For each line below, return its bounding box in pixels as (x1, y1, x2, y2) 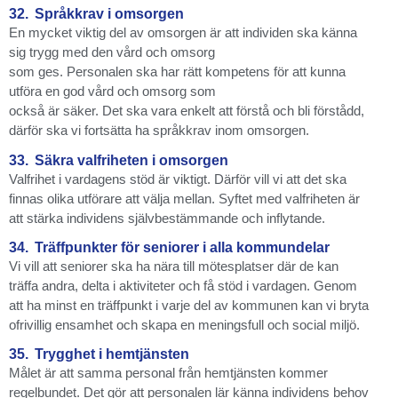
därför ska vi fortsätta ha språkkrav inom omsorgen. (9, 123, 309, 139)
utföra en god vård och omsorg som (9, 84, 216, 99)
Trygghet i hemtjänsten (35, 346, 189, 362)
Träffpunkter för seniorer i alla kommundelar (35, 239, 330, 255)
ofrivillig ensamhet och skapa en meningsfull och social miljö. (9, 316, 360, 332)
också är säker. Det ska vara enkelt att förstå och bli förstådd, (9, 103, 364, 119)
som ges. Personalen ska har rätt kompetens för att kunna (9, 64, 346, 80)
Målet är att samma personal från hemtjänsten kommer (9, 365, 328, 381)
